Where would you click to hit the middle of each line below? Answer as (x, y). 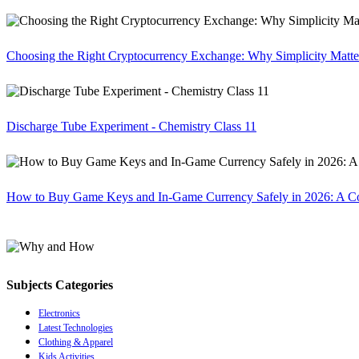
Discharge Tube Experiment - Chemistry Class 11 (131, 127)
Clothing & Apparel (76, 343)
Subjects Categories (60, 285)
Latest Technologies (76, 328)
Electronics (59, 314)
